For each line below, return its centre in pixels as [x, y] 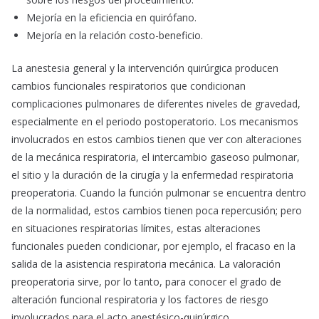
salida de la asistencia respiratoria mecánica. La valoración [146, 264]
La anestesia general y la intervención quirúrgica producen [145, 68]
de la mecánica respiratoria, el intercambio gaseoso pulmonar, [156, 157]
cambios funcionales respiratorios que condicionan [129, 86]
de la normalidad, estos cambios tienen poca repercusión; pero [157, 211]
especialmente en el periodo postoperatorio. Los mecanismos [155, 122]
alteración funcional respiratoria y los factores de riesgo [140, 300]
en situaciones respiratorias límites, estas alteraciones [136, 229]
